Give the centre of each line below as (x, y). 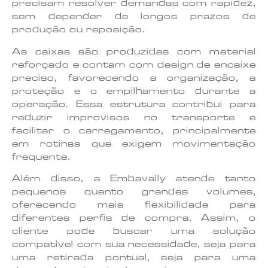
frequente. (41, 158)
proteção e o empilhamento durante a (134, 92)
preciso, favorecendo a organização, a (134, 79)
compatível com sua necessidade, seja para (134, 245)
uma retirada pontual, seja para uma (134, 258)
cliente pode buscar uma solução (134, 232)
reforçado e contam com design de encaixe (134, 66)
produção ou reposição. (79, 31)
